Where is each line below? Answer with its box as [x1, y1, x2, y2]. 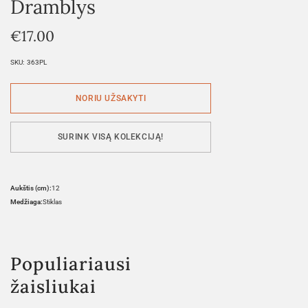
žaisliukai [10, 274, 96, 298]
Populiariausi [10, 252, 132, 275]
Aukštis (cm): [10, 184, 52, 192]
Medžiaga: [10, 197, 43, 206]
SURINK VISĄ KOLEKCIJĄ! [57, 132, 164, 142]
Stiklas [43, 197, 62, 206]
